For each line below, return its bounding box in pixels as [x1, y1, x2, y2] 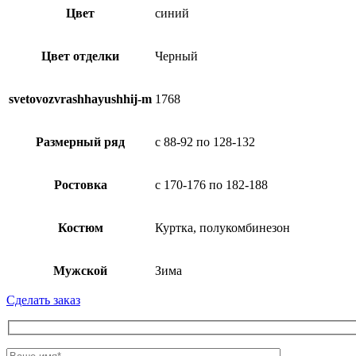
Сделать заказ [6, 292, 80, 307]
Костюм [57, 220, 103, 234]
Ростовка [53, 177, 107, 192]
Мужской [53, 263, 107, 277]
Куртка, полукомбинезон [155, 220, 290, 234]
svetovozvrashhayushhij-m [9, 91, 152, 106]
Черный [155, 48, 198, 63]
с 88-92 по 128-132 [155, 134, 255, 149]
